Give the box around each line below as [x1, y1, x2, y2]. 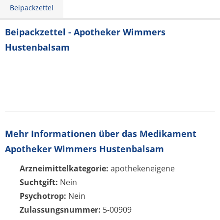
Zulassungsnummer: [20, 204, 101, 215]
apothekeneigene [109, 163, 175, 174]
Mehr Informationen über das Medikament [5, 128, 196, 139]
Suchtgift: [20, 177, 58, 188]
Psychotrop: [20, 191, 66, 201]
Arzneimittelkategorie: [20, 163, 109, 174]
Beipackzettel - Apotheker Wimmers [5, 26, 165, 38]
